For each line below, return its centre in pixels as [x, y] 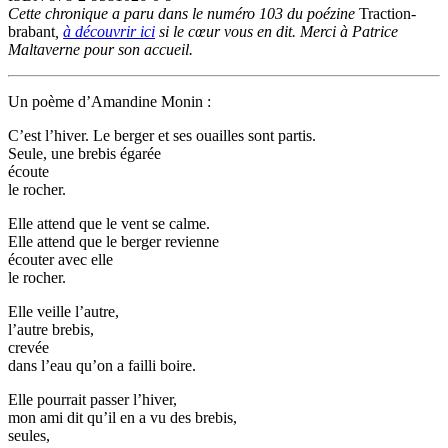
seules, [29, 436]
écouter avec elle [60, 260]
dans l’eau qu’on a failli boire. [102, 366]
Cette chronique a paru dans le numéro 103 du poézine [183, 14]
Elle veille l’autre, [63, 312]
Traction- [387, 14]
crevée [28, 348]
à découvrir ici [109, 32]
